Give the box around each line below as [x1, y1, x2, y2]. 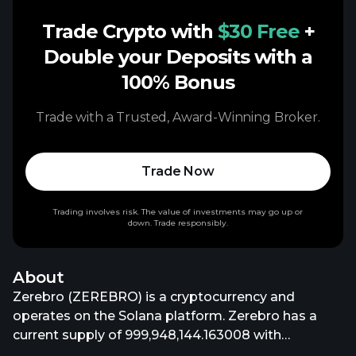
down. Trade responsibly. [128, 218, 228, 228]
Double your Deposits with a [44, 45, 312, 68]
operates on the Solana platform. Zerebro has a [13, 308, 317, 323]
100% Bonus [122, 71, 234, 94]
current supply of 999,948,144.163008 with [13, 327, 281, 342]
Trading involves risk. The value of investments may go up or [53, 207, 303, 217]
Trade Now [141, 164, 215, 179]
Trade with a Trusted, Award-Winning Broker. [36, 110, 320, 125]
